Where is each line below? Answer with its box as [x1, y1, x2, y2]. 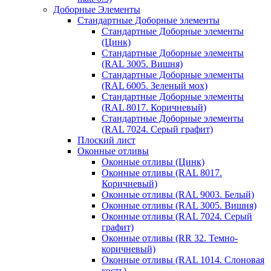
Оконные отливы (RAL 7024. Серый [102, 211, 252, 221]
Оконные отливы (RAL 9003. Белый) [102, 189, 254, 200]
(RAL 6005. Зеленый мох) [102, 80, 207, 91]
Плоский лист [77, 134, 135, 145]
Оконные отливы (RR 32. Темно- [102, 232, 238, 243]
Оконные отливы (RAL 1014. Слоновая [102, 254, 264, 265]
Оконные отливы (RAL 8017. [102, 167, 222, 178]
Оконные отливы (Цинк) [102, 156, 204, 167]
